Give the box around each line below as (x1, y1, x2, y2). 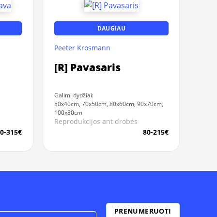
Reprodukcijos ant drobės (54, 117, 138, 126)
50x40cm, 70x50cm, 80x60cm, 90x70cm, (54, 100, 163, 108)
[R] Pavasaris (54, 60, 121, 74)
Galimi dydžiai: (54, 91, 93, 99)
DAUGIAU (97, 24, 125, 32)
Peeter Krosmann (54, 43, 110, 53)
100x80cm (54, 108, 82, 116)
